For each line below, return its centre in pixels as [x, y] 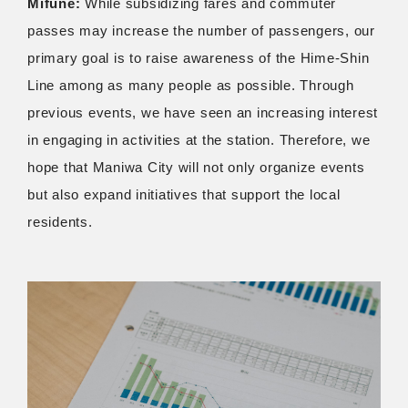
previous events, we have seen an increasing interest [203, 113]
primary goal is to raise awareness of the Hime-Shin [199, 58]
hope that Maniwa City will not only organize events [196, 168]
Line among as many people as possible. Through [191, 86]
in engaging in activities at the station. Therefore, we [199, 140]
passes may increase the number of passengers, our [201, 31]
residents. [60, 222]
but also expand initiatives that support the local [184, 195]
